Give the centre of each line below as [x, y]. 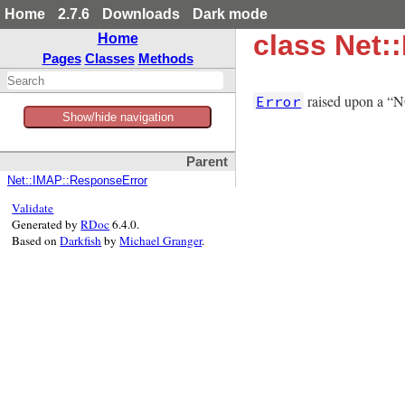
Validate [33, 208]
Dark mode [230, 14]
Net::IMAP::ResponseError [77, 181]
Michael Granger [161, 241]
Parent [207, 162]
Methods [165, 58]
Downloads [141, 14]
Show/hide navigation [118, 117]
